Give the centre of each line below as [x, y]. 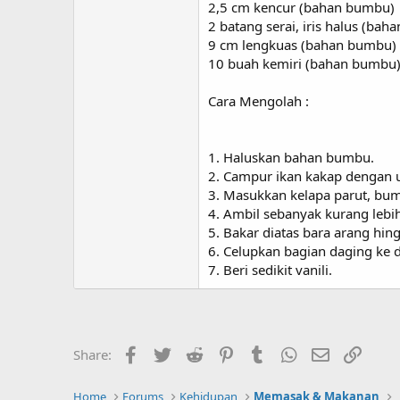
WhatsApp [331, 353]
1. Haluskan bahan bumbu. [291, 157]
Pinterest [264, 353]
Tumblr [290, 353]
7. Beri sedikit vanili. [270, 270]
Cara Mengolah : [258, 101]
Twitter [195, 353]
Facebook [171, 353]
